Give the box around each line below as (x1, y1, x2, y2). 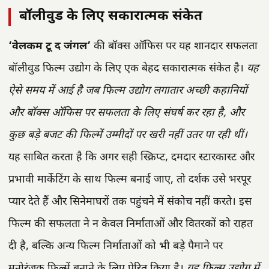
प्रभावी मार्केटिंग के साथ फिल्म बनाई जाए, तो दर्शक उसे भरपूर (8, 172, 251, 187)
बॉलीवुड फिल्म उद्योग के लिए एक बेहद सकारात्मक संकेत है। (8, 61, 247, 76)
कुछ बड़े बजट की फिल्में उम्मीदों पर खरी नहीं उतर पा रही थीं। (8, 128, 247, 142)
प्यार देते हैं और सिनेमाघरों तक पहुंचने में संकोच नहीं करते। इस (8, 195, 252, 209)
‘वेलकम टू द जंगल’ (8, 39, 91, 53)
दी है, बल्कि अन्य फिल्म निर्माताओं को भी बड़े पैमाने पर (8, 239, 223, 253)
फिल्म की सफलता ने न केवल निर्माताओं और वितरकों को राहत (8, 217, 253, 231)
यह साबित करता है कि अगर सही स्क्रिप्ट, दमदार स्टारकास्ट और (8, 150, 255, 165)
